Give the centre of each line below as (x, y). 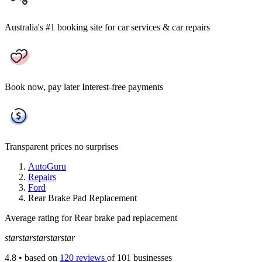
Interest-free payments (123, 87)
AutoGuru (47, 166)
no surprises (96, 146)
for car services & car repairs (157, 27)
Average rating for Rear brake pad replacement (91, 218)
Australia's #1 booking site (54, 27)
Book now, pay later (42, 87)
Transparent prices (38, 146)
